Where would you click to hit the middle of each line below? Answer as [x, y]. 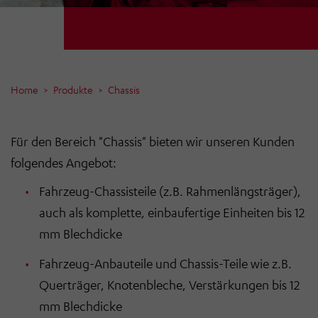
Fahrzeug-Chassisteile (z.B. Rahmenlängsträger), [170, 191]
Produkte [73, 90]
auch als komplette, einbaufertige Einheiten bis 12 [172, 213]
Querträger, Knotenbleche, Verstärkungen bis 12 [169, 285]
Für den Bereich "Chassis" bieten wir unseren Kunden [153, 142]
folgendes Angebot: [64, 163]
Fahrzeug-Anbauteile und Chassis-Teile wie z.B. [165, 264]
